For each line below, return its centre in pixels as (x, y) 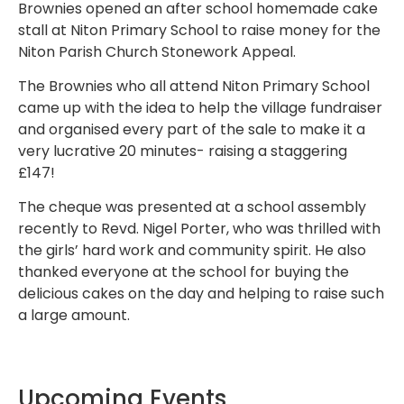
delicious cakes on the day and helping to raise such (201, 294)
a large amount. (74, 316)
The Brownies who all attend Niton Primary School (194, 86)
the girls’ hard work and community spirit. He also (192, 251)
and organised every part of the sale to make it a (192, 129)
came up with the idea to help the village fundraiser (200, 107)
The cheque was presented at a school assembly (192, 207)
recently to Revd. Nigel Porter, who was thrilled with (199, 229)
